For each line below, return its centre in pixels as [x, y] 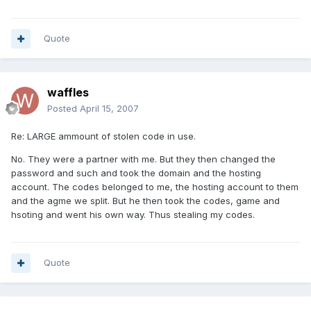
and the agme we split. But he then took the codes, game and [145, 201]
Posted [64, 109]
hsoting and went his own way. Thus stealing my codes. [133, 215]
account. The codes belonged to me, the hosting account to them [155, 187]
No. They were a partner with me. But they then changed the [143, 159]
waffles [68, 93]
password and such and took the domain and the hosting [136, 173]
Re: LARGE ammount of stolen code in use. [103, 136]
